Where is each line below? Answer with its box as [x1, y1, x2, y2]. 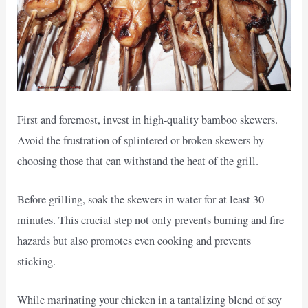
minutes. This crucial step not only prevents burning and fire [17, 212, 285, 228]
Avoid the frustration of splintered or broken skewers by [17, 132, 265, 148]
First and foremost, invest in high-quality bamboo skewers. [17, 111, 278, 127]
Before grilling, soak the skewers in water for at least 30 [17, 191, 265, 207]
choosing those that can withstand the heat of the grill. [17, 153, 259, 168]
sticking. [17, 253, 56, 269]
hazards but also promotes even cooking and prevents [17, 232, 252, 248]
